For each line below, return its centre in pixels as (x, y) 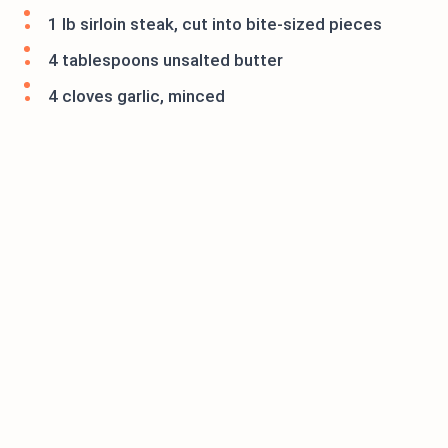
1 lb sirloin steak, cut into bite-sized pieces (215, 24)
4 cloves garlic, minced (136, 96)
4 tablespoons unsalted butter (165, 60)
